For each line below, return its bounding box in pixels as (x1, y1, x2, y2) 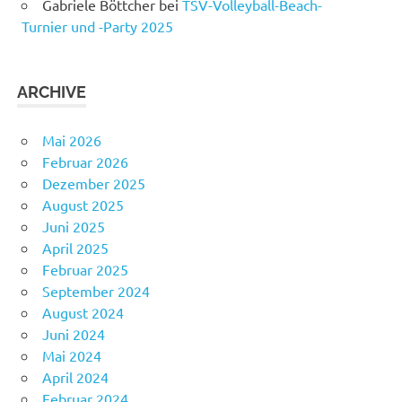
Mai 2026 (42, 130, 101, 149)
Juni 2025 (42, 216, 105, 235)
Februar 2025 (42, 259, 128, 278)
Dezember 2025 (42, 173, 145, 192)
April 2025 (42, 238, 109, 257)
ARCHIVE (17, 82, 87, 101)
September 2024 (42, 281, 150, 300)
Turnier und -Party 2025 (22, 16, 173, 35)
